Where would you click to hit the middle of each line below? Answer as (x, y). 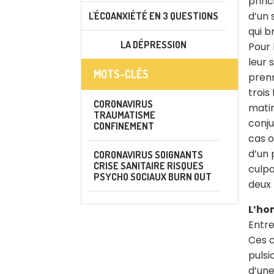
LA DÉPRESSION (154, 45)
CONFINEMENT (124, 126)
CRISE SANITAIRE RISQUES (149, 166)
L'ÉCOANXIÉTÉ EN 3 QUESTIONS (154, 16)
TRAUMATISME (124, 115)
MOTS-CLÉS (121, 74)
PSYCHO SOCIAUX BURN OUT (153, 177)
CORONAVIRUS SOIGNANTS (148, 155)
